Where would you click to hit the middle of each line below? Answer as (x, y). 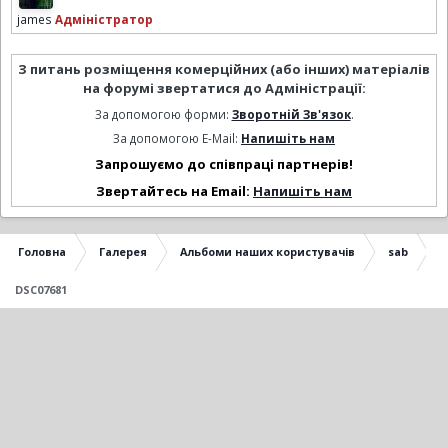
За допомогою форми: (163, 114)
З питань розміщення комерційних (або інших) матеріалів (224, 69)
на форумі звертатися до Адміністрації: (224, 88)
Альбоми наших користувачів (267, 251)
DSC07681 (41, 289)
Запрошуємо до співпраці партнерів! (224, 163)
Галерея (123, 251)
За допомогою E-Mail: (177, 138)
